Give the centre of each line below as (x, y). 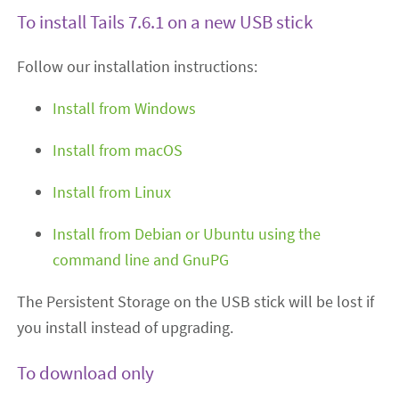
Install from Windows (125, 109)
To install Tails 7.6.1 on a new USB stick (165, 22)
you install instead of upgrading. (126, 328)
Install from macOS (118, 151)
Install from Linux (112, 192)
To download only (86, 372)
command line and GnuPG (141, 260)
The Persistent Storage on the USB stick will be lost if (196, 302)
